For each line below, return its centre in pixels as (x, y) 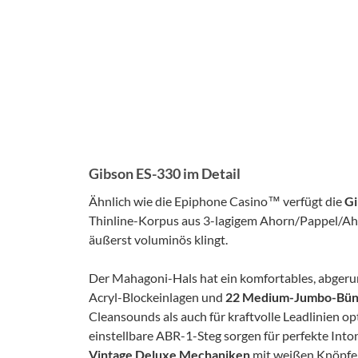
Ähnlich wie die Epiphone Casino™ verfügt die (217, 201)
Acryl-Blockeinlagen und (157, 297)
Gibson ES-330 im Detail (165, 173)
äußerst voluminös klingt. (158, 239)
